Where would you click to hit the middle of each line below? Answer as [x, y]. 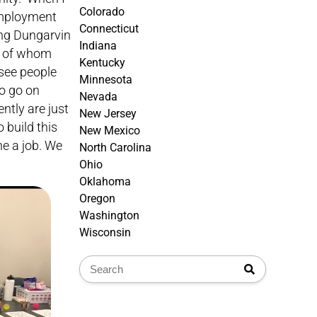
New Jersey [108, 114]
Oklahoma [105, 181]
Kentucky [102, 63]
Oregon [97, 198]
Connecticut [109, 29]
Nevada [98, 97]
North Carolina [115, 148]
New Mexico [110, 131]
